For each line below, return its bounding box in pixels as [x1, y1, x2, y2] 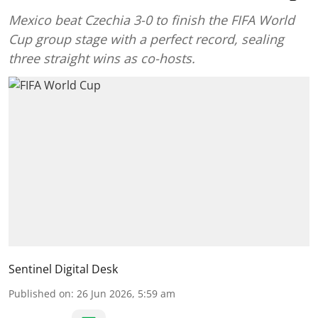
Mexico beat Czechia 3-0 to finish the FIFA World [9, 11, 295, 28]
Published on [9, 286, 71, 300]
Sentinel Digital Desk [9, 261, 118, 277]
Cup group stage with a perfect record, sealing [9, 31, 284, 48]
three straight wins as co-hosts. [9, 50, 195, 67]
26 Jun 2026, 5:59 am [77, 286, 175, 300]
